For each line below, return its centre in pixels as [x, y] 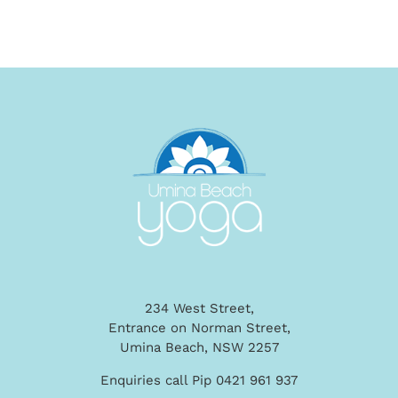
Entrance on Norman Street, [199, 328]
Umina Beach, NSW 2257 [199, 347]
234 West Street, [199, 308]
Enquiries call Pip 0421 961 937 [199, 380]
